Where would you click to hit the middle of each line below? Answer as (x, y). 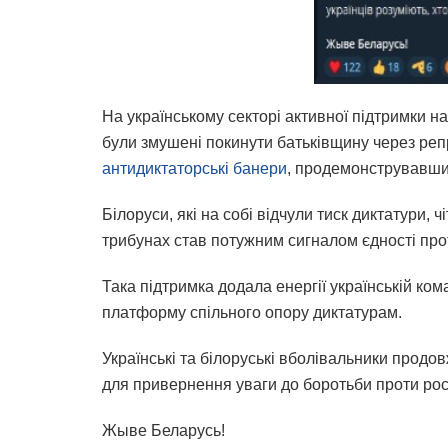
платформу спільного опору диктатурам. (252, 312)
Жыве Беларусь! (163, 430)
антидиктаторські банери (194, 168)
